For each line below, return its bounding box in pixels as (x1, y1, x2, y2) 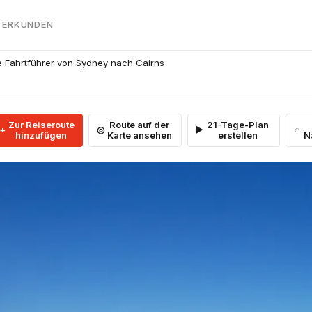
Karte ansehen (107, 129, 172, 141)
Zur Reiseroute (8, 118, 75, 130)
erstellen (218, 129, 258, 141)
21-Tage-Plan (207, 118, 270, 130)
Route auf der (109, 118, 170, 130)
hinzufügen (15, 129, 68, 141)
